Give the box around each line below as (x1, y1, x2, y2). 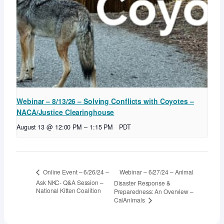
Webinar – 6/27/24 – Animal (119, 167, 194, 176)
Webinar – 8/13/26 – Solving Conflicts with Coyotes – (16, 95, 194, 106)
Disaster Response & (113, 178, 170, 187)
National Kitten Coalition (36, 186, 101, 195)
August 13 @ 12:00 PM (16, 122, 82, 131)
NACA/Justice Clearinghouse (16, 106, 114, 117)
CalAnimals (113, 195, 146, 204)
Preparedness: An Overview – (113, 187, 193, 196)
